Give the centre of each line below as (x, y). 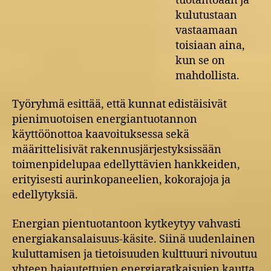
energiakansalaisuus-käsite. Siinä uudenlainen (134, 239)
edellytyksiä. (45, 195)
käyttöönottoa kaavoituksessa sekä (101, 135)
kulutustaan (206, 15)
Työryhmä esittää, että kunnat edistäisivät (119, 104)
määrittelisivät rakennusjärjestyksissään (117, 150)
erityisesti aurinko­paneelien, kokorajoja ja (121, 180)
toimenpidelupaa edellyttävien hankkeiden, (126, 165)
